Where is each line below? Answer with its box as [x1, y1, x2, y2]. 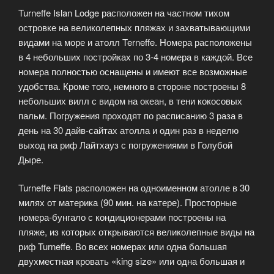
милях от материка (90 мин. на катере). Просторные [18, 196, 237, 209]
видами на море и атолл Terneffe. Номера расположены [18, 35, 252, 48]
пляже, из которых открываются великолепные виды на [18, 225, 254, 239]
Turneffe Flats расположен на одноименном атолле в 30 [18, 181, 250, 194]
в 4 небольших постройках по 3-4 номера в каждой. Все [18, 50, 253, 63]
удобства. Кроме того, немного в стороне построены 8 [18, 79, 246, 92]
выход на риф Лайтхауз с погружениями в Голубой [18, 138, 232, 151]
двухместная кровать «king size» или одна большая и [18, 254, 245, 268]
